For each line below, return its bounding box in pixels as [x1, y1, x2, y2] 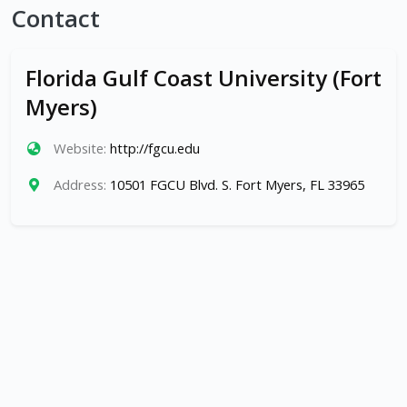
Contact [11, 2, 100, 35]
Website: [53, 139, 106, 158]
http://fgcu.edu [109, 139, 200, 158]
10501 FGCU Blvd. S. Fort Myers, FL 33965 [109, 175, 364, 194]
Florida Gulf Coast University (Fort [25, 63, 382, 94]
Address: [53, 175, 106, 194]
